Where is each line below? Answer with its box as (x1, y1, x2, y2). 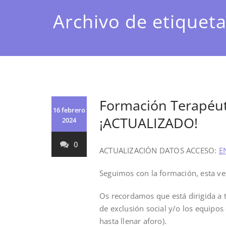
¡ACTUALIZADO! (99, 113, 198, 132)
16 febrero (53, 105, 85, 115)
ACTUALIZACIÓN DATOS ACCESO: (99, 145, 219, 155)
